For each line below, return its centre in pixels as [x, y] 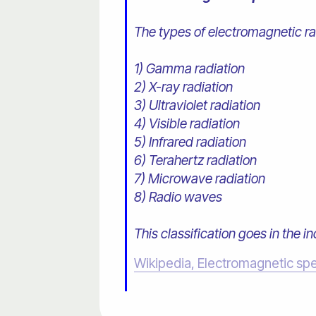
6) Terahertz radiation [196, 161]
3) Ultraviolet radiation [197, 106]
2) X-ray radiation [184, 87]
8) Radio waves [178, 197]
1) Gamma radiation [190, 69]
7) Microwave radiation [200, 179]
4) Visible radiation [187, 124]
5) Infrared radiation [190, 142]
